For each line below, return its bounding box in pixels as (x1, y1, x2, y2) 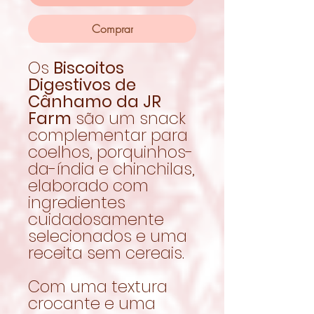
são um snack (71, 107, 186, 130)
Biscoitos (53, 56, 124, 79)
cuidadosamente (28, 207, 164, 231)
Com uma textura (28, 275, 168, 298)
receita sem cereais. (28, 241, 184, 264)
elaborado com (28, 174, 149, 197)
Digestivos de (28, 73, 136, 96)
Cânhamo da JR (28, 90, 161, 113)
